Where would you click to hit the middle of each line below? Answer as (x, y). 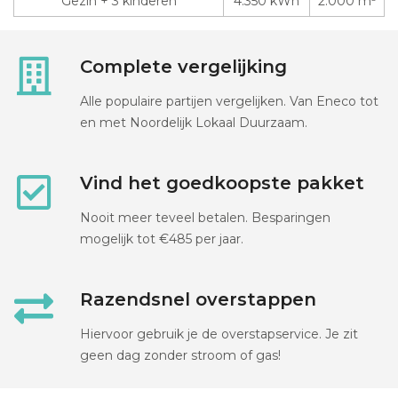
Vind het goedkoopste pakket (222, 183)
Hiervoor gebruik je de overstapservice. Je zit (219, 334)
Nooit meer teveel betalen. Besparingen (205, 218)
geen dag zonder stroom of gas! (180, 356)
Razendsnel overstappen (198, 300)
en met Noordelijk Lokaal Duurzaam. (194, 123)
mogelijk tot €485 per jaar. (162, 239)
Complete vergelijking (183, 67)
